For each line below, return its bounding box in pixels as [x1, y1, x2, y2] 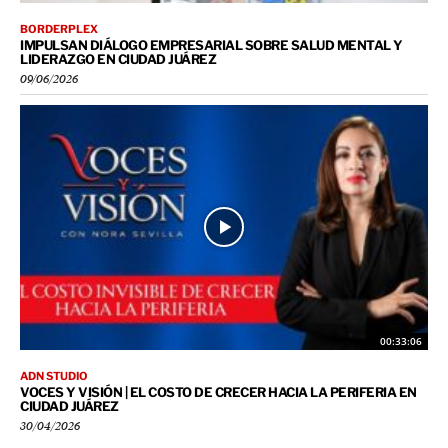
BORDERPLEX [20, 22, 98, 37]
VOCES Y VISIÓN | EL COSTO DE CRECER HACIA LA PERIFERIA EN [20, 383, 417, 400]
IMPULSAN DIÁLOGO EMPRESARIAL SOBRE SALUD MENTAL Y [20, 37, 403, 54]
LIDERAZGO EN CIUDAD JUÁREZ [20, 51, 216, 68]
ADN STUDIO [20, 368, 88, 383]
